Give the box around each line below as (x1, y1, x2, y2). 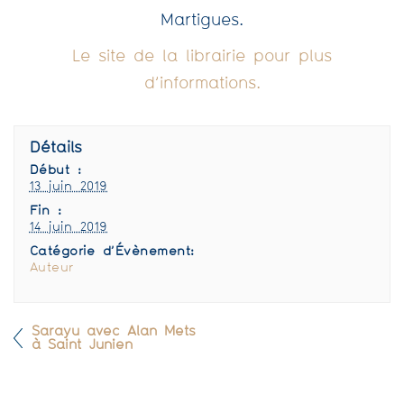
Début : (29, 164, 82, 179)
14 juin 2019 (29, 221, 108, 235)
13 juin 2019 (29, 180, 108, 195)
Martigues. (161, 12, 243, 30)
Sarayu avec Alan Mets (32, 326, 196, 340)
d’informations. (143, 75, 261, 93)
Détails (29, 141, 82, 157)
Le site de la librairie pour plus (72, 48, 332, 66)
